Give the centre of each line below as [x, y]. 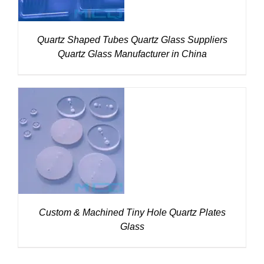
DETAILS [71, 142]
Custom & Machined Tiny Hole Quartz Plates [132, 212]
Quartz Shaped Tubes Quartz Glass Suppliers [132, 39]
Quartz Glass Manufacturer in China [132, 54]
